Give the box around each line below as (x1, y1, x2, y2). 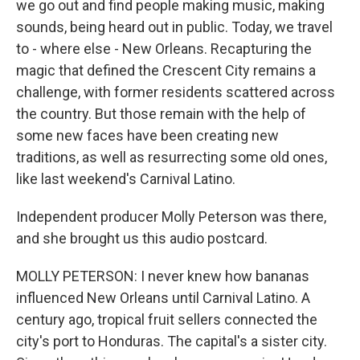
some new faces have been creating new (16, 127, 279, 144)
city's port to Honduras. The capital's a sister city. (16, 333, 327, 350)
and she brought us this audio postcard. (16, 230, 268, 247)
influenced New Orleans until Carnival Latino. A (16, 289, 310, 306)
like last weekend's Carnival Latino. (16, 170, 235, 187)
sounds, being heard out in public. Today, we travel (16, 18, 333, 35)
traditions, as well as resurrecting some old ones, (16, 149, 327, 166)
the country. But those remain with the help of (16, 105, 306, 122)
